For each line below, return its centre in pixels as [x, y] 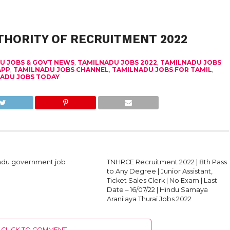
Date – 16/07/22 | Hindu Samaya [158, 190]
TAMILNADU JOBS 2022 [117, 62]
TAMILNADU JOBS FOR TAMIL [162, 70]
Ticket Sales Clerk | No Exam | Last [162, 180]
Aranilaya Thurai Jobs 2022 [149, 199]
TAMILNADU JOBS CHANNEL [61, 70]
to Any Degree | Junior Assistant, [160, 171]
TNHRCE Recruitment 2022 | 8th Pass [167, 162]
